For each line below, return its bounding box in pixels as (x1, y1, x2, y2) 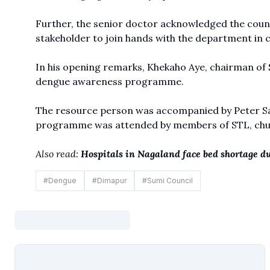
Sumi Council (146, 176, 193, 186)
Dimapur (96, 176, 127, 186)
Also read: (35, 148, 78, 160)
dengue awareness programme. (35, 75, 184, 88)
